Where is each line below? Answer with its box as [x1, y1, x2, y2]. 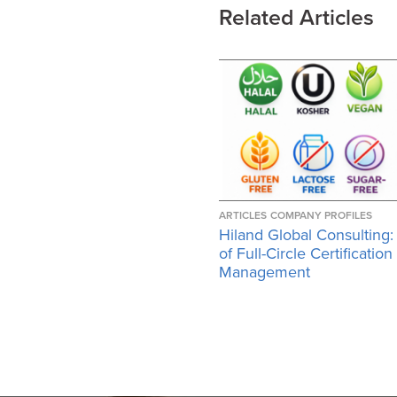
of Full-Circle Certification [219, 243, 393, 263]
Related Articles [219, 4, 374, 31]
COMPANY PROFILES [270, 208, 372, 222]
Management [219, 261, 310, 282]
